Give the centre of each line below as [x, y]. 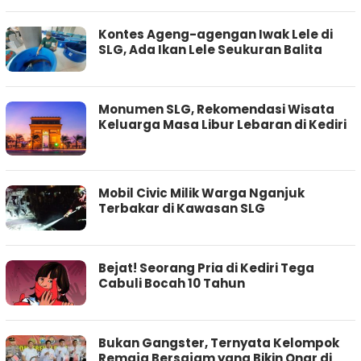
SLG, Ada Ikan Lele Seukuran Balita [210, 50]
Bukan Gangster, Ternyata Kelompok [219, 343]
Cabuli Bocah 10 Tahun [172, 284]
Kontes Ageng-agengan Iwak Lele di [216, 35]
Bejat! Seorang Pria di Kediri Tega [206, 268]
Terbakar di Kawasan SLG [182, 209]
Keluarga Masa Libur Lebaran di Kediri [222, 125]
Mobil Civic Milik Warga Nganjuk [201, 193]
